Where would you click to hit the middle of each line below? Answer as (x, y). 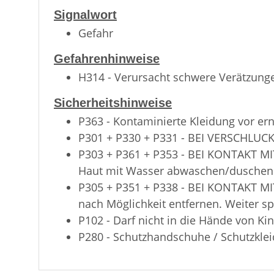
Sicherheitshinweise (113, 103)
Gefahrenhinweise (107, 59)
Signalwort (85, 15)
